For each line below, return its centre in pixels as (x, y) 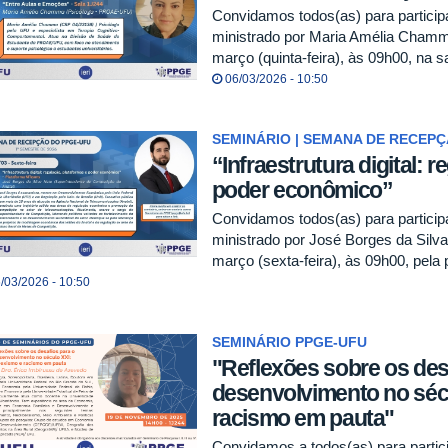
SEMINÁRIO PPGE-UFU (289, 342)
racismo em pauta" (303, 417)
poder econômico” (302, 190)
